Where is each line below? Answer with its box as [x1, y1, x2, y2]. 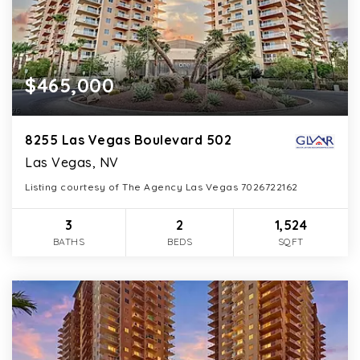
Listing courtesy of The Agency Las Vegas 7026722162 [25, 181, 298, 194]
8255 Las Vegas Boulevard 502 [25, 132, 231, 149]
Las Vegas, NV [25, 154, 119, 171]
